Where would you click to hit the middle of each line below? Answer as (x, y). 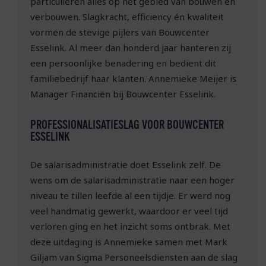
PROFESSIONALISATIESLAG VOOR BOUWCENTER (127, 125)
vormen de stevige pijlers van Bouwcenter (120, 32)
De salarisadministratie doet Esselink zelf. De (125, 164)
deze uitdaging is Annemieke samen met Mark (129, 241)
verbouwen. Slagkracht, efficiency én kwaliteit (127, 17)
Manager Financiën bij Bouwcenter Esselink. (123, 94)
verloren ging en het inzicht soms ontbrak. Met (130, 226)
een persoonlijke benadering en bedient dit (123, 63)
